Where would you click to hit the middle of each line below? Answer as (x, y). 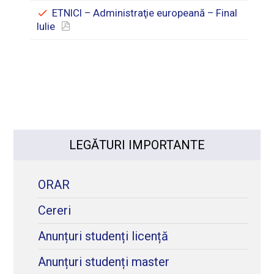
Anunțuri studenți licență (103, 236)
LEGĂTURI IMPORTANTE (137, 145)
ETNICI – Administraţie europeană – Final (145, 13)
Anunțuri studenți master (104, 262)
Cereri (55, 210)
